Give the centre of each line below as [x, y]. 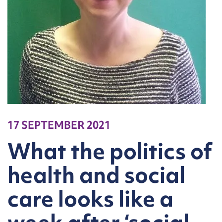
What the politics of [110, 151]
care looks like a [90, 199]
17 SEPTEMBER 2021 [59, 125]
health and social [96, 175]
